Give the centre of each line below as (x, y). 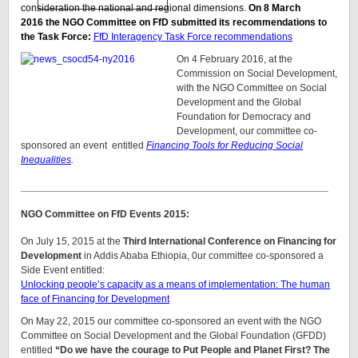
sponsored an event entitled (84, 146)
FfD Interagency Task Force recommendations (193, 37)
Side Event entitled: (63, 270)
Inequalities (46, 160)
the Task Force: (56, 37)
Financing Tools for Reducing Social (225, 146)
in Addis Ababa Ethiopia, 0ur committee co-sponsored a (203, 256)
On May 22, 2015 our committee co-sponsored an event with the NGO (171, 322)
